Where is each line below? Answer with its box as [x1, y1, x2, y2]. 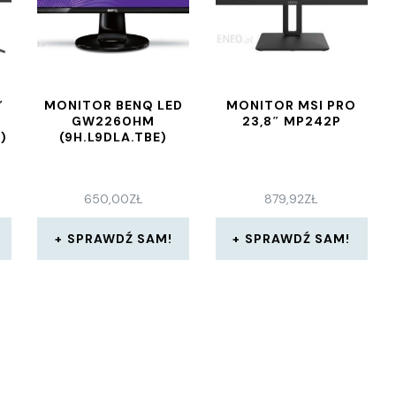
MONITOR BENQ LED [43, 97, 183, 113]
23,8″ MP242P [241, 113, 341, 129]
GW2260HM [72, 113, 156, 129]
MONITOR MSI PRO [226, 97, 357, 113]
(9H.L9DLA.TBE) [59, 129, 168, 145]
